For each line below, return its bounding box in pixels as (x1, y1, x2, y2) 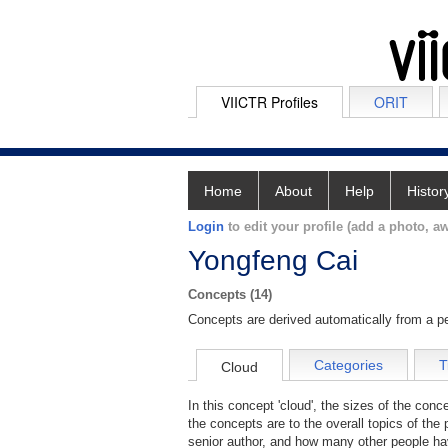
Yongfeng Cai (188, 245, 358, 276)
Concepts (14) (188, 287, 272, 302)
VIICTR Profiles (221, 92, 318, 112)
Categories (314, 357, 383, 374)
